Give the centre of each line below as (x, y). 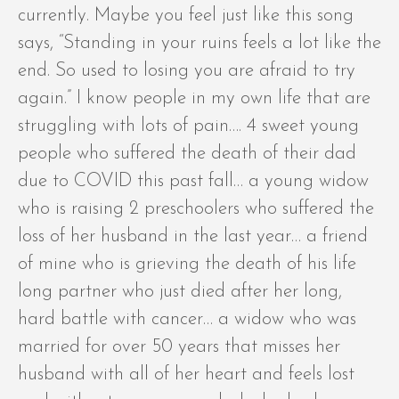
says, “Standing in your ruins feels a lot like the (199, 44)
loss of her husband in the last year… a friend (193, 237)
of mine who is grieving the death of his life (187, 265)
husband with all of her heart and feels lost (186, 375)
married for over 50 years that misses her (179, 347)
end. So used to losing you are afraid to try (187, 71)
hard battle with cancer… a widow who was (187, 320)
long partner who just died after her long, (180, 292)
